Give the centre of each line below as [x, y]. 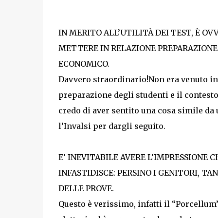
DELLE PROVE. [86, 188]
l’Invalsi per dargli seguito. [112, 126]
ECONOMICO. [84, 64]
